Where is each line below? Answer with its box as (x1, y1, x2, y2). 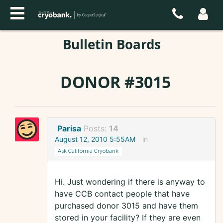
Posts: (84, 123, 109, 134)
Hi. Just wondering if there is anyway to (55, 177, 205, 187)
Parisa (57, 123, 81, 134)
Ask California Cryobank (58, 148, 119, 154)
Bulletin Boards (62, 35, 161, 53)
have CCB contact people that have (55, 189, 190, 199)
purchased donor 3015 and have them (55, 201, 198, 211)
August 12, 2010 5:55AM (55, 135, 135, 144)
